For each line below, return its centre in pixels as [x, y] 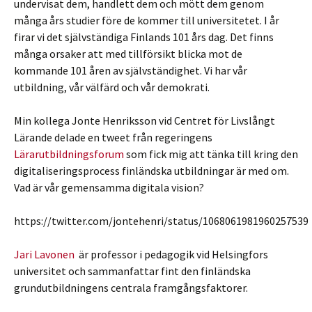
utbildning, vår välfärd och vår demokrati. [112, 87]
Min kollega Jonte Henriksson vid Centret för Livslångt [145, 120]
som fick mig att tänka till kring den [211, 154]
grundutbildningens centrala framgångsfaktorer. [131, 288]
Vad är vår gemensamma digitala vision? [109, 187]
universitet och [51, 271]
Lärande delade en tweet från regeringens [113, 137]
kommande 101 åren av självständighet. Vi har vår [131, 70]
